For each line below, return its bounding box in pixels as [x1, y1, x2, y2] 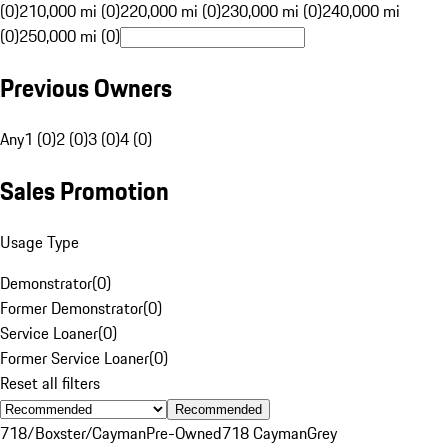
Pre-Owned [146, 420, 222, 445]
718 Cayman [222, 420, 307, 445]
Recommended [175, 401, 262, 417]
